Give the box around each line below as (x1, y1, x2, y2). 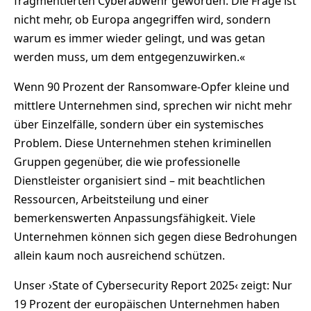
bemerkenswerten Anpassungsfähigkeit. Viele (14, 210, 255, 226)
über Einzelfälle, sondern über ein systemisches (14, 116, 264, 132)
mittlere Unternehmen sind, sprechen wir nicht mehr (14, 97, 292, 113)
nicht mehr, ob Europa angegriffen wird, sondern (14, 11, 271, 27)
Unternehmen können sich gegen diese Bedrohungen (14, 228, 297, 244)
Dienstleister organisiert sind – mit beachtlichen (14, 172, 265, 188)
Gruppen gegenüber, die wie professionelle (14, 153, 240, 169)
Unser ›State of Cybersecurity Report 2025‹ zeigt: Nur (14, 277, 292, 293)
